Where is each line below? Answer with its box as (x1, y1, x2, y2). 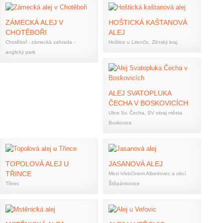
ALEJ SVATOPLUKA (109, 89, 171, 97)
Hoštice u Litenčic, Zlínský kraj (109, 39, 177, 45)
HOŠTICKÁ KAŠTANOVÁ (109, 18, 187, 26)
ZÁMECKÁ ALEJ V (5, 18, 63, 26)
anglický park (5, 49, 35, 55)
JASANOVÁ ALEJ (109, 160, 163, 168)
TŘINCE (5, 170, 31, 178)
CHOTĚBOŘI (5, 28, 47, 36)
